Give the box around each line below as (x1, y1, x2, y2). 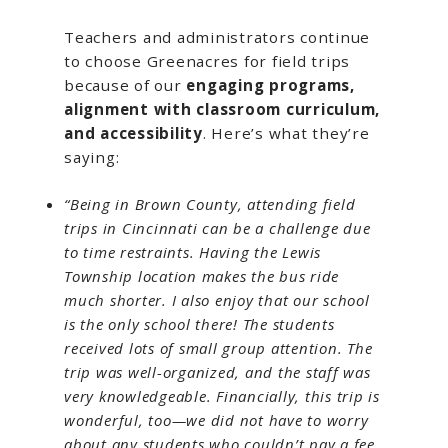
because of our (64, 75, 187, 96)
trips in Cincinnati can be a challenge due (64, 217, 371, 238)
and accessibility (64, 123, 203, 144)
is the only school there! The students (64, 313, 335, 334)
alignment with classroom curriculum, (64, 99, 380, 120)
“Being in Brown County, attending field (64, 193, 356, 214)
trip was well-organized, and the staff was (64, 361, 371, 382)
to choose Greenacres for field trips (64, 51, 350, 72)
